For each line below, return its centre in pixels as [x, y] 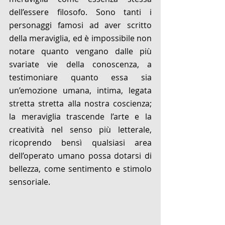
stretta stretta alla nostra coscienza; [80, 104]
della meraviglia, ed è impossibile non [80, 38]
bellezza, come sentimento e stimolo [80, 169]
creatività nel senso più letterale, [80, 130]
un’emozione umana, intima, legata [80, 91]
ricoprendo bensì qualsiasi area [80, 143]
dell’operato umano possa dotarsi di [80, 156]
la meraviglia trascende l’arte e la [80, 117]
